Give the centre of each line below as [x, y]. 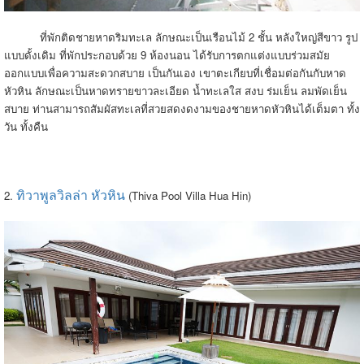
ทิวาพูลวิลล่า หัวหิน [71, 194]
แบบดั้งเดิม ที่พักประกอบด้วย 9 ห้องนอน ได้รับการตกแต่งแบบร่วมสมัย [167, 54]
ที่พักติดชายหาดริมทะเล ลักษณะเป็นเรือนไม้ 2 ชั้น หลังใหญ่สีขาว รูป [181, 37]
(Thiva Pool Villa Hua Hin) [188, 195]
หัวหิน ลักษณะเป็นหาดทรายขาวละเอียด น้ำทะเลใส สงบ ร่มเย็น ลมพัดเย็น [175, 90]
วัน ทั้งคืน [26, 126]
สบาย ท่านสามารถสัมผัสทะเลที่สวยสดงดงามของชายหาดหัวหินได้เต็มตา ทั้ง [182, 108]
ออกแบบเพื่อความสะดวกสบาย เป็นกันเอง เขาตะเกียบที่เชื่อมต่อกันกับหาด [175, 72]
